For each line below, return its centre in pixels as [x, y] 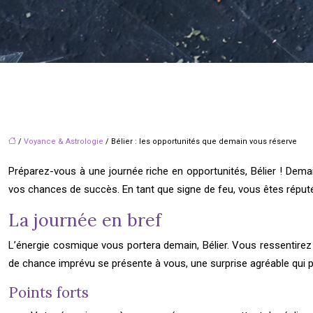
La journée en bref [85, 220]
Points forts [49, 292]
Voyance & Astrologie [64, 141]
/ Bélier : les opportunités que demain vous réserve [200, 141]
